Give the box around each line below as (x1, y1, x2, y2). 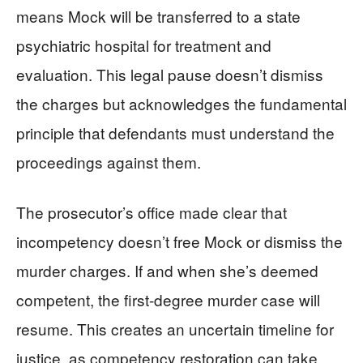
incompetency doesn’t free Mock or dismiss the (16, 230, 343, 253)
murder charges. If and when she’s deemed (16, 259, 318, 282)
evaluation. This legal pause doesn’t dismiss (16, 63, 323, 86)
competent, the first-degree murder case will (16, 288, 320, 311)
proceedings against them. (16, 151, 201, 173)
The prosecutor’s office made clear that (16, 201, 287, 224)
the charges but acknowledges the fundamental (16, 92, 347, 115)
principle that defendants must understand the (16, 122, 335, 144)
